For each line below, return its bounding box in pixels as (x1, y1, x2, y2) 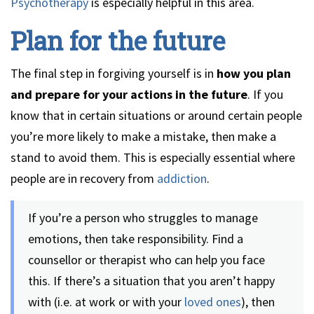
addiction (157, 170, 207, 186)
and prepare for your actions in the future (11, 86, 247, 102)
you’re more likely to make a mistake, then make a (11, 128, 276, 144)
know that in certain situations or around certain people (11, 107, 302, 123)
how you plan (217, 65, 291, 81)
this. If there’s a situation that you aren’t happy (28, 273, 275, 289)
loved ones (184, 294, 241, 310)
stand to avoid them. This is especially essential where (11, 149, 295, 165)
